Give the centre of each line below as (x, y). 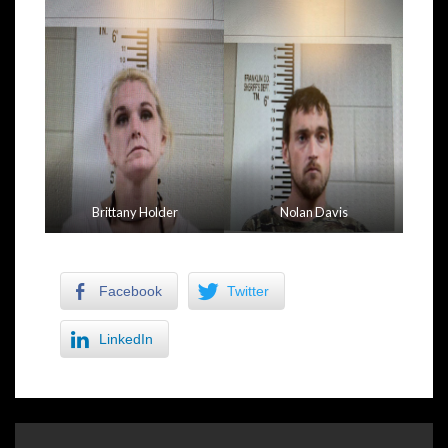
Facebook (130, 290)
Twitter (248, 290)
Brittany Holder (134, 211)
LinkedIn (126, 338)
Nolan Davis (313, 211)
